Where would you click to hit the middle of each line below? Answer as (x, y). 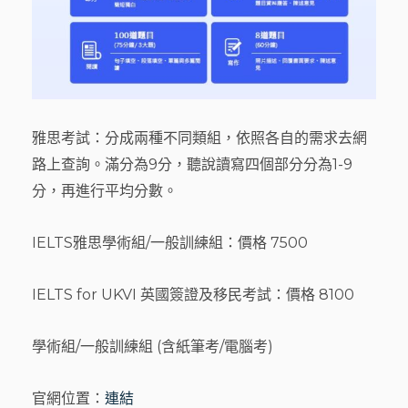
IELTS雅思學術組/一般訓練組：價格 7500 (170, 242)
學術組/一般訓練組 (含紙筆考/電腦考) (153, 346)
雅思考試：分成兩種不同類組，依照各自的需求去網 (199, 138)
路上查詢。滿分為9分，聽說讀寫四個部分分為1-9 (192, 164)
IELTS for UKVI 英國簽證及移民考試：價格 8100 (193, 294)
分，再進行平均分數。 (105, 190)
